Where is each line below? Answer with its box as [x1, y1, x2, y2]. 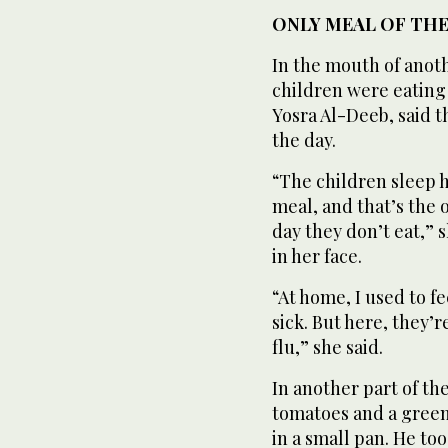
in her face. [272, 243, 362, 268]
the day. [272, 127, 336, 152]
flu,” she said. [272, 334, 383, 359]
